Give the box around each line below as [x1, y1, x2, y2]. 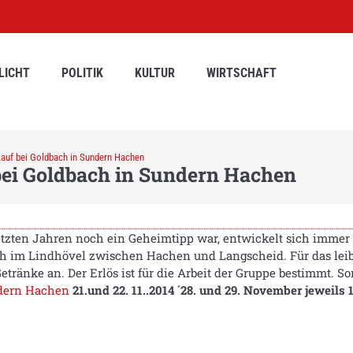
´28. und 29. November [177, 281, 302, 298]
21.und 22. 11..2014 [72, 281, 174, 298]
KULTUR [135, 65, 175, 81]
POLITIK [61, 65, 103, 81]
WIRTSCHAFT [206, 65, 277, 81]
